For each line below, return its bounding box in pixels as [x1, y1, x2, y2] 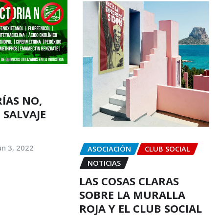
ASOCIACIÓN [87, 144, 131, 154]
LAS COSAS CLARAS [79, 173, 179, 188]
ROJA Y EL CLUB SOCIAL [79, 200, 202, 216]
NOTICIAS [87, 158, 121, 168]
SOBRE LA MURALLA [79, 187, 185, 202]
